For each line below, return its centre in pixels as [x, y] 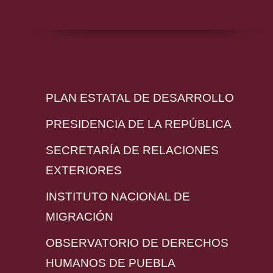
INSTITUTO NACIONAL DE [118, 197]
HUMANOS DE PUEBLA [111, 263]
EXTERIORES [84, 171]
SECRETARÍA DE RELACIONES [132, 151]
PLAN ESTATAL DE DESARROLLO [140, 98]
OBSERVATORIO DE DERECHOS [137, 243]
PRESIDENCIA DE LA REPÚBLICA [139, 124]
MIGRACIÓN [80, 217]
